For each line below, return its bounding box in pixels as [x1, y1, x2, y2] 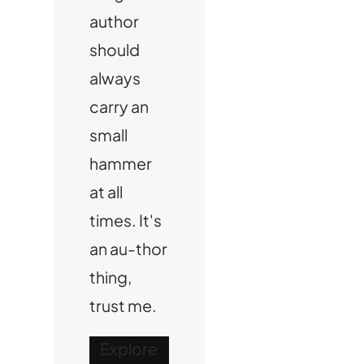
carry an [89, 96, 149, 116]
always [89, 67, 141, 88]
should [89, 39, 141, 59]
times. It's [89, 210, 162, 230]
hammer [89, 153, 153, 173]
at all [89, 181, 123, 201]
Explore [100, 338, 158, 358]
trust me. [89, 295, 158, 315]
